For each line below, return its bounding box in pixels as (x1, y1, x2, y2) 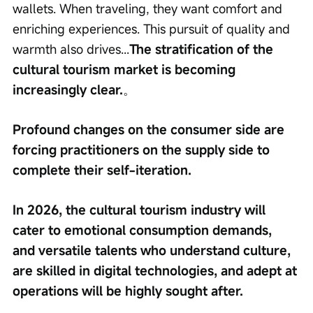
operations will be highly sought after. (13, 282, 243, 300)
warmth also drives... (13, 41, 129, 58)
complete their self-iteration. (13, 161, 191, 179)
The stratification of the (129, 41, 277, 58)
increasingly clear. (13, 81, 123, 99)
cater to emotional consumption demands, (13, 221, 275, 239)
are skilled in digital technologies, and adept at (13, 262, 300, 279)
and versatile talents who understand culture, (13, 242, 294, 259)
